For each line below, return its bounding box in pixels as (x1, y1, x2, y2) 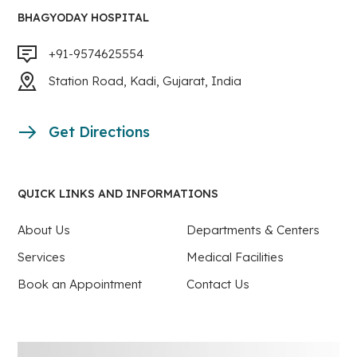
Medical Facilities (186, 249, 284, 265)
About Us (18, 222, 71, 238)
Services (18, 249, 66, 265)
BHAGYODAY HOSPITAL (18, 10, 150, 25)
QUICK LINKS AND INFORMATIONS (18, 186, 219, 202)
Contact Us (186, 277, 249, 292)
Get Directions (49, 123, 151, 142)
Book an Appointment (18, 277, 143, 292)
